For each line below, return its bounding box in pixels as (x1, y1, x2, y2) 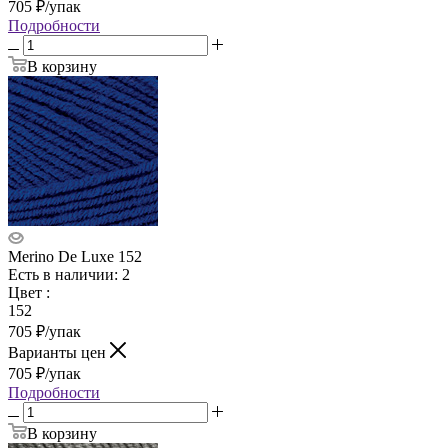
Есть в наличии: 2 (8, 265, 130, 283)
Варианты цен (8, 343, 110, 361)
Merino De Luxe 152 (8, 247, 142, 265)
